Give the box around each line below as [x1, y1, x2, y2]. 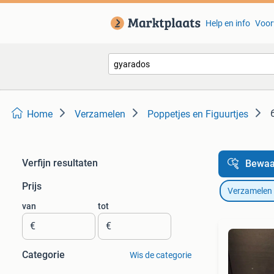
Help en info [205, 18, 250, 28]
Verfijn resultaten [22, 157, 98, 169]
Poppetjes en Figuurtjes [147, 108, 248, 120]
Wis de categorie [129, 250, 191, 260]
